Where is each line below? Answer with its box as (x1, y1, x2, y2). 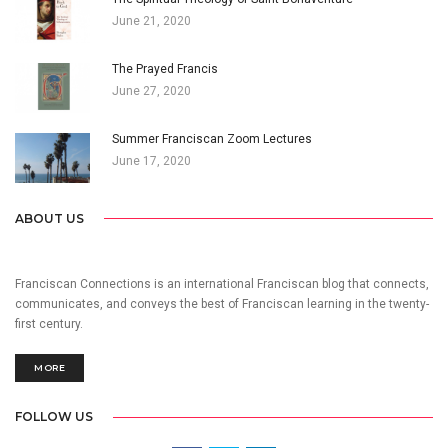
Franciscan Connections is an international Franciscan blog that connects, (15, 276, 429, 291)
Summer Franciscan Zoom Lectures (112, 131, 312, 146)
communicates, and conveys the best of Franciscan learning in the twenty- (15, 296, 429, 311)
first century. (15, 316, 83, 331)
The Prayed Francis (112, 61, 218, 76)
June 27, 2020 (112, 83, 191, 98)
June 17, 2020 (112, 153, 191, 168)
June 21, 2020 (112, 13, 191, 28)
